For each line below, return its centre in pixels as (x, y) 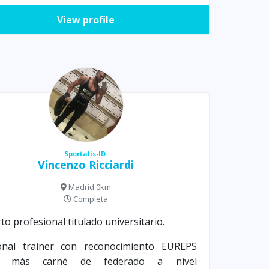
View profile (86, 20)
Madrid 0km (89, 187)
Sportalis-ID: (86, 154)
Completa (90, 199)
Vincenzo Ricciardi (86, 165)
